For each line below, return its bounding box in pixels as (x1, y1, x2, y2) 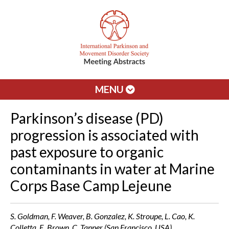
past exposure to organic (10, 143, 164, 161)
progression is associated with (10, 126, 199, 144)
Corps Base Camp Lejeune (10, 177, 172, 194)
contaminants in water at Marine (10, 160, 215, 177)
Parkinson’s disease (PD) (10, 109, 164, 127)
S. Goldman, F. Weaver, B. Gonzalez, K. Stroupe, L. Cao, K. (10, 211, 195, 221)
